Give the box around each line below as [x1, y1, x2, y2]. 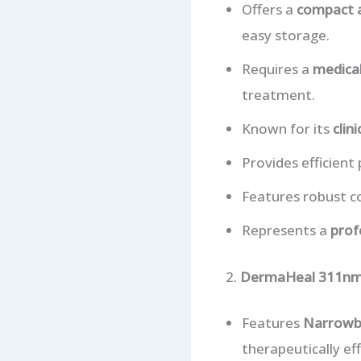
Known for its [241, 119, 333, 139]
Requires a [241, 60, 313, 79]
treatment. [241, 85, 315, 105]
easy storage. [241, 26, 330, 45]
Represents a [241, 221, 330, 240]
